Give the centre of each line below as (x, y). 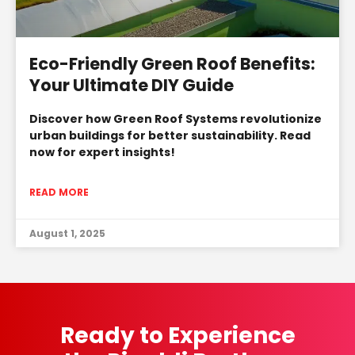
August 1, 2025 (67, 233)
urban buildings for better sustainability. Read (170, 135)
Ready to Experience (177, 335)
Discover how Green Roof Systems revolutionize (176, 118)
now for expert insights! (102, 152)
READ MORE (59, 192)
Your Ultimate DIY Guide (132, 85)
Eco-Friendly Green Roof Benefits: (172, 63)
